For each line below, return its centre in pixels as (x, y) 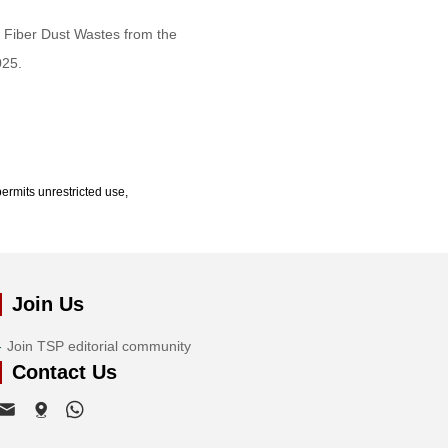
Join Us (47, 303)
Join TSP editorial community (98, 345)
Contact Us (64, 371)
